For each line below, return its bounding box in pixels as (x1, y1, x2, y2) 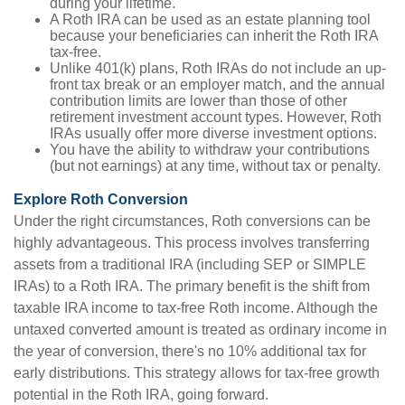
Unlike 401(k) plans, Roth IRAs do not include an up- (50, 61, 386, 76)
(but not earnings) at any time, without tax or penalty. (50, 158, 381, 174)
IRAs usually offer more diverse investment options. (50, 126, 377, 141)
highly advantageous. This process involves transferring (14, 235, 370, 250)
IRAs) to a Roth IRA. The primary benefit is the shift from (14, 278, 370, 294)
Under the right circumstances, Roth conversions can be (14, 213, 371, 229)
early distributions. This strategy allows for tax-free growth (14, 365, 380, 381)
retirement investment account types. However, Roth (50, 109, 381, 125)
